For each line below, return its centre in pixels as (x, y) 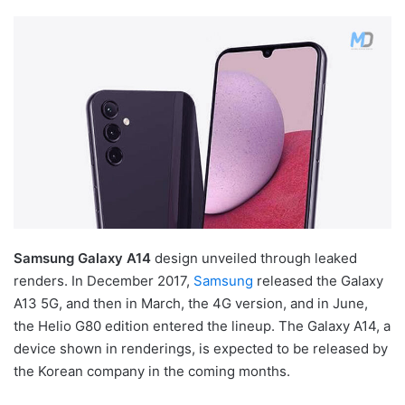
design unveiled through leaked (254, 258)
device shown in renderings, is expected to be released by (201, 348)
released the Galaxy (318, 280)
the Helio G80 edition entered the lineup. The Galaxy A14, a (202, 325)
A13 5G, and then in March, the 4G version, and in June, (191, 303)
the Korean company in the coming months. (152, 371)
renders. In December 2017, (104, 280)
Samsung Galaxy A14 (82, 258)
